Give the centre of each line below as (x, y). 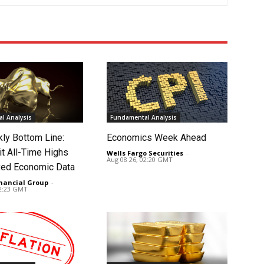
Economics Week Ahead (156, 137)
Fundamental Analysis (143, 117)
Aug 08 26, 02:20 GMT (139, 159)
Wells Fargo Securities (145, 153)
